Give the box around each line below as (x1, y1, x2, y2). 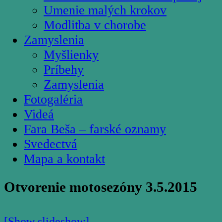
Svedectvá (24, 136, 77, 151)
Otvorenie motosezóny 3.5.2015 (4, 179, 197, 195)
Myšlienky (44, 47, 99, 62)
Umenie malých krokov (44, 2, 166, 17)
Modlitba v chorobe (44, 17, 146, 32)
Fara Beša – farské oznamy (24, 121, 166, 136)
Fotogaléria (24, 92, 83, 107)
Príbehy (44, 62, 84, 77)
